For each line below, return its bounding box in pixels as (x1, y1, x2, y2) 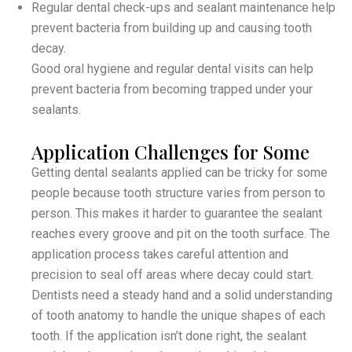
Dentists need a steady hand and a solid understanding (31, 287, 332, 302)
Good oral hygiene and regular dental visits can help (31, 60, 313, 76)
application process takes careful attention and (31, 246, 288, 262)
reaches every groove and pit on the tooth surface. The (31, 225, 330, 241)
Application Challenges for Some (31, 138, 310, 164)
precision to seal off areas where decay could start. (31, 266, 313, 282)
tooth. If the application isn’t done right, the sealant (31, 328, 306, 343)
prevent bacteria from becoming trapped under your (31, 81, 313, 97)
